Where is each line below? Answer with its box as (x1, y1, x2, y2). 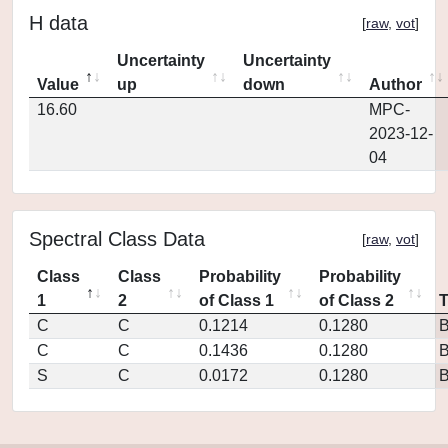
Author (369, 76, 422, 93)
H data (29, 12, 88, 34)
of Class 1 (199, 292, 274, 309)
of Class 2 (319, 292, 394, 309)
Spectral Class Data (29, 228, 205, 250)
